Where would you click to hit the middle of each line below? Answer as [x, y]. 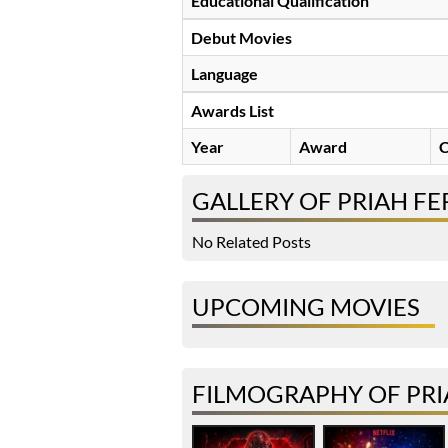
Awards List [232, 111]
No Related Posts [251, 242]
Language [224, 74]
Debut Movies [241, 38]
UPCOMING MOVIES [306, 307]
